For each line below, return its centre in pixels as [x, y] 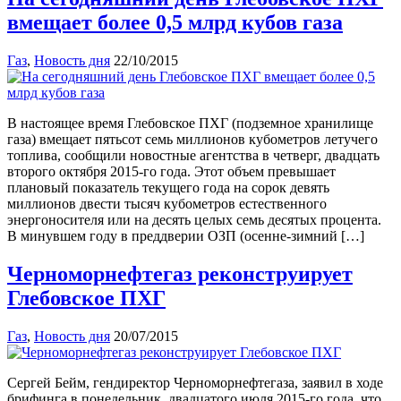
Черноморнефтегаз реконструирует [180, 274]
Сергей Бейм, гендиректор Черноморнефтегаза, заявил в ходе [195, 382]
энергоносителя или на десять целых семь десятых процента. [194, 220]
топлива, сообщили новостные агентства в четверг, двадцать [193, 156]
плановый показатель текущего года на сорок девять [168, 188]
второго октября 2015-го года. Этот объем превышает [171, 172]
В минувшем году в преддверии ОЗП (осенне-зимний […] [186, 236]
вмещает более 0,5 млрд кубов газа [175, 23]
